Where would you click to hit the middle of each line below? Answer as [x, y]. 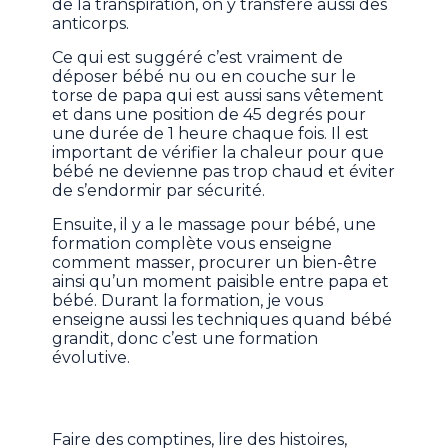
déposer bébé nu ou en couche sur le [204, 77]
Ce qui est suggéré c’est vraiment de [198, 58]
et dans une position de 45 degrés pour [209, 115]
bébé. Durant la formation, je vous [188, 301]
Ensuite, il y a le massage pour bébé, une [214, 225]
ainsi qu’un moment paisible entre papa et [221, 282]
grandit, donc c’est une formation [185, 339]
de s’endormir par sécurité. [159, 191]
